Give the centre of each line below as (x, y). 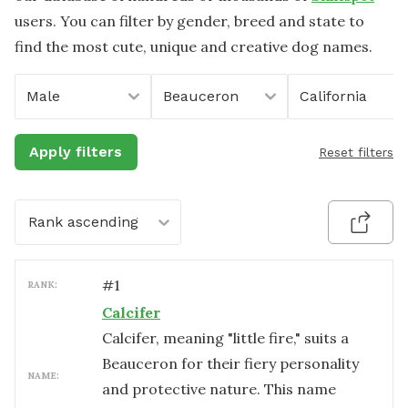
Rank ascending (83, 222)
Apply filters (76, 152)
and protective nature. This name (219, 389)
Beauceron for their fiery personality (230, 363)
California (333, 96)
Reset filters (356, 152)
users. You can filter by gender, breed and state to (189, 21)
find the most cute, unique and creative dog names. (194, 46)
